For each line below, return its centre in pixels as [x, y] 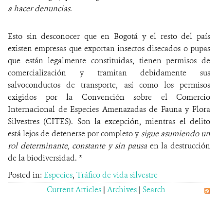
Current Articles [74, 190]
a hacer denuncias [39, 9]
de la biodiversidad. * [45, 158]
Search [154, 190]
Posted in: [26, 175]
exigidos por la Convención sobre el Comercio [109, 97]
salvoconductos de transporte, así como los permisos [109, 85]
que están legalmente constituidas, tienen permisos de [109, 61]
